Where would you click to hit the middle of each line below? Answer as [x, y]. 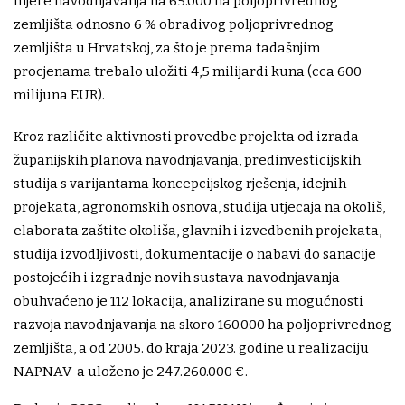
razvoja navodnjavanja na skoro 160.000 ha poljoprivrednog [202, 325]
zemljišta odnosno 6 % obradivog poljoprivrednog [174, 25]
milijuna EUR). [59, 95]
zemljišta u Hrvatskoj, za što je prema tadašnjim [167, 48]
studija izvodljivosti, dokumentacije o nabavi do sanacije [195, 254]
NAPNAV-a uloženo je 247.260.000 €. [131, 372]
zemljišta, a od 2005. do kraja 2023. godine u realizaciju [191, 348]
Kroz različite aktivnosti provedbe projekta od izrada [186, 137]
